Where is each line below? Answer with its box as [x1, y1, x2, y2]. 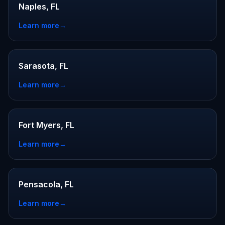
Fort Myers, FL [19, 120, 74, 130]
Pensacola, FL [19, 179, 74, 189]
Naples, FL [19, 2, 60, 12]
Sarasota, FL [19, 61, 68, 71]
